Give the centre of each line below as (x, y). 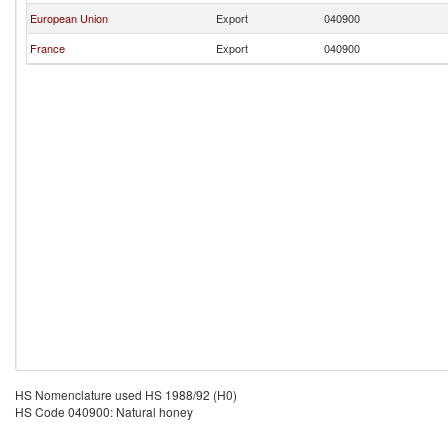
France (47, 48)
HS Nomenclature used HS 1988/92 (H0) (126, 394)
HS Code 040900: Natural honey (104, 411)
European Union (69, 18)
